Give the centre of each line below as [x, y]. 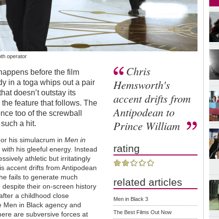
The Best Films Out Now [143, 212]
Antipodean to [144, 112]
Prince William [148, 125]
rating [127, 148]
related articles [148, 182]
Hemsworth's [142, 84]
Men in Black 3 [131, 199]
